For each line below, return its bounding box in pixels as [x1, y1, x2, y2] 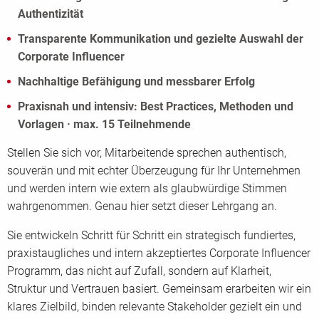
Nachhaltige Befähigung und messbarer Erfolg [18, 75, 255, 88]
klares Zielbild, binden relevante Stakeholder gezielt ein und [7, 300, 302, 313]
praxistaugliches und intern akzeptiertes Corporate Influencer [7, 246, 310, 260]
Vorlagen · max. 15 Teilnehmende [18, 117, 191, 131]
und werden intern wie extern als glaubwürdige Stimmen [7, 182, 287, 195]
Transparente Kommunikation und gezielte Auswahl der [18, 32, 303, 46]
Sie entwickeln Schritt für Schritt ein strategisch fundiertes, [7, 229, 296, 242]
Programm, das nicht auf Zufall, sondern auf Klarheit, [7, 264, 271, 278]
